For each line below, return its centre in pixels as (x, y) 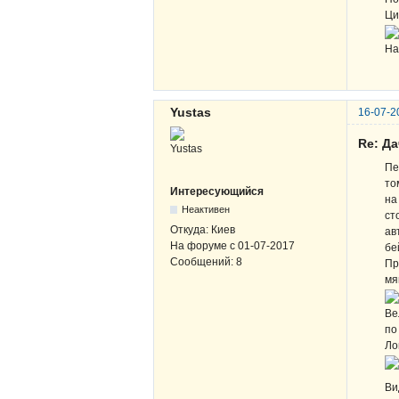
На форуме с (204, 245)
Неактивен (206, 209)
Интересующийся (217, 191)
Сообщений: (203, 261)
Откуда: (191, 229)
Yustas (191, 112)
